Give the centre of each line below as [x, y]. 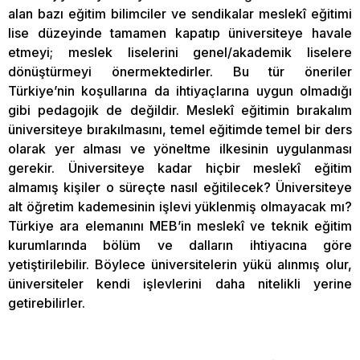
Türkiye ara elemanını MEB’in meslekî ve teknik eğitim [180, 225]
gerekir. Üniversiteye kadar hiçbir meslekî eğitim [180, 168]
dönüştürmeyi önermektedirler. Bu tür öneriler [180, 71]
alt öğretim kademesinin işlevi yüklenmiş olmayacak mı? [180, 206]
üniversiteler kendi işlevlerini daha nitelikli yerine [180, 283]
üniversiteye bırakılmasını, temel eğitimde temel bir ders [180, 129]
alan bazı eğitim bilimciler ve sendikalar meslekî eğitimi [180, 13]
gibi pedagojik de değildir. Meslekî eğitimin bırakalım [180, 110]
